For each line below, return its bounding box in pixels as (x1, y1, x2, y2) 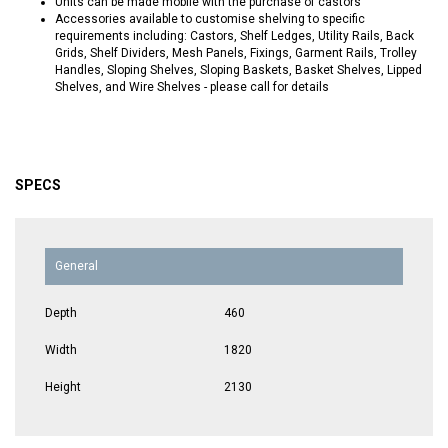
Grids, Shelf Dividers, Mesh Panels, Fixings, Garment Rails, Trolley (55, 45, 417, 60)
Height (45, 379, 81, 394)
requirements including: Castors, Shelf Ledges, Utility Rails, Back (55, 28, 414, 43)
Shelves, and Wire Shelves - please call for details (55, 79, 329, 94)
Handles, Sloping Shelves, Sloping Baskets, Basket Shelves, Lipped (55, 62, 422, 77)
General (55, 258, 98, 273)
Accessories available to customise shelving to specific (55, 11, 365, 26)
